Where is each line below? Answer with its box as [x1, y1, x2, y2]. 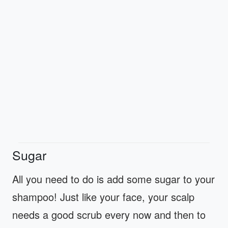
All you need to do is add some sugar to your [12, 172, 215, 186]
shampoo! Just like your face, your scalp [12, 189, 194, 204]
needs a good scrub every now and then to [12, 207, 206, 222]
